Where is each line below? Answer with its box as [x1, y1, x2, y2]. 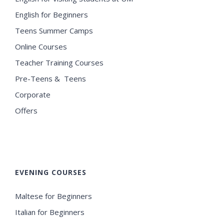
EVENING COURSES [15, 167, 86, 177]
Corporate [15, 89, 50, 99]
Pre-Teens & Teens [15, 73, 86, 83]
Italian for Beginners [15, 206, 84, 217]
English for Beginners [15, 9, 90, 19]
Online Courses [15, 41, 67, 51]
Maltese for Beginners [15, 190, 92, 201]
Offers [15, 105, 37, 115]
